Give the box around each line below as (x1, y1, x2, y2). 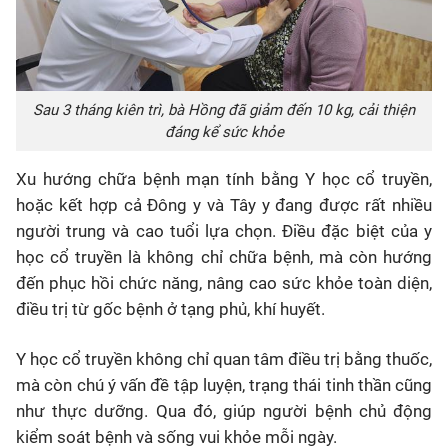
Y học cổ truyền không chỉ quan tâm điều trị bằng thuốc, (16, 349, 432, 369)
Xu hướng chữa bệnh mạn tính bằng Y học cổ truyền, (16, 169, 432, 189)
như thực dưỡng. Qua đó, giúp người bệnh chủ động (16, 401, 432, 421)
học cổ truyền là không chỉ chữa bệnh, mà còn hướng (16, 247, 432, 267)
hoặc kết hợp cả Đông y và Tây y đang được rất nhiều (16, 195, 432, 215)
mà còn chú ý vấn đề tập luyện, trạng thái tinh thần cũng (16, 375, 432, 395)
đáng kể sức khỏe (164, 123, 284, 141)
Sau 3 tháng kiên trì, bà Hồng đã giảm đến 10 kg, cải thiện (33, 101, 415, 119)
